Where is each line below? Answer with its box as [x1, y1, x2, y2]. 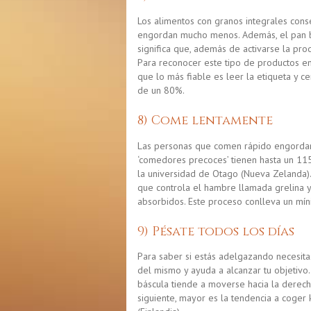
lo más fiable [156, 70, 211, 83]
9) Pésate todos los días [137, 222, 294, 240]
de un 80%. [137, 84, 185, 97]
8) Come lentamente [137, 112, 273, 130]
